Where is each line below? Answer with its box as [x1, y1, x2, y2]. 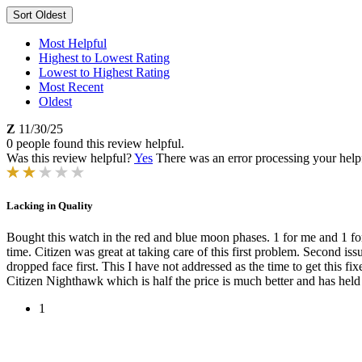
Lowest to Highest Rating [39, 65, 170, 79]
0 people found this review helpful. [6, 137, 184, 150]
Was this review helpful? [6, 151, 134, 165]
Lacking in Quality [6, 200, 93, 213]
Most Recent [39, 80, 103, 94]
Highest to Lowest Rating [39, 51, 170, 65]
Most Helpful [39, 36, 107, 50]
